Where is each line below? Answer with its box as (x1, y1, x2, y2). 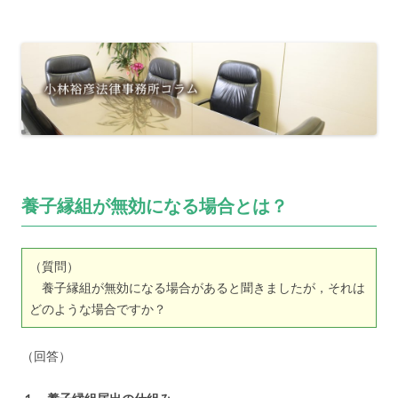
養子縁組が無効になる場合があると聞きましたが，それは (29, 279, 365, 297)
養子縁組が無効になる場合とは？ (21, 194, 288, 219)
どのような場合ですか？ (29, 300, 166, 318)
